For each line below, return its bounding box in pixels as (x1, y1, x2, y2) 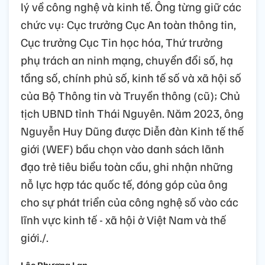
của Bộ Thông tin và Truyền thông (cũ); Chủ (21, 88, 240, 104)
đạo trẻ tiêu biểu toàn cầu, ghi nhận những (21, 159, 233, 174)
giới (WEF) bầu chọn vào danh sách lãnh (21, 141, 224, 157)
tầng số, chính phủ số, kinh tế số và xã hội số (21, 70, 241, 86)
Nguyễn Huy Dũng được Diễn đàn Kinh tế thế (21, 123, 244, 139)
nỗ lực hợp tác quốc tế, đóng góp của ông (21, 176, 228, 192)
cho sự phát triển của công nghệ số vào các (21, 194, 238, 210)
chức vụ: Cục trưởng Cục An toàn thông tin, (21, 17, 236, 33)
